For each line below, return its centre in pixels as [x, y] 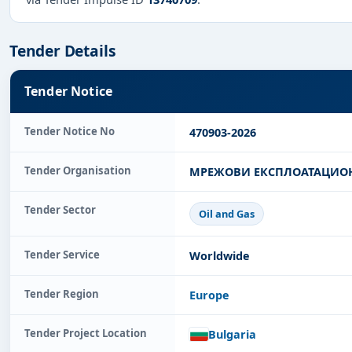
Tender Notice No [70, 132]
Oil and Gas [227, 214]
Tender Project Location [86, 333]
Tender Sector [60, 210]
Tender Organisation [78, 171]
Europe [209, 295]
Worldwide [220, 255]
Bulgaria [232, 334]
